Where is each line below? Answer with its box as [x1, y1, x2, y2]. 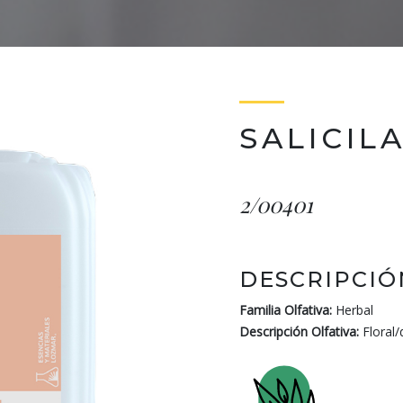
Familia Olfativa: [239, 301, 332, 318]
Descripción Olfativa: [239, 323, 359, 340]
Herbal [336, 301, 373, 318]
